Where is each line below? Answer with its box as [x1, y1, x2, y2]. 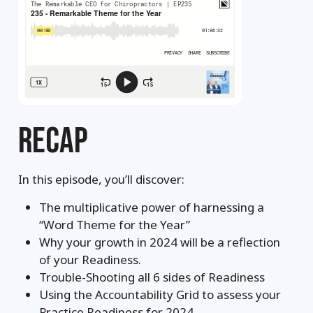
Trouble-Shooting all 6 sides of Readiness [39, 269, 268, 285]
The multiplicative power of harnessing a [39, 199, 265, 215]
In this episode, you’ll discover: [18, 171, 185, 187]
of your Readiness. [39, 252, 145, 268]
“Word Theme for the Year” [39, 217, 194, 233]
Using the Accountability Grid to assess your [39, 286, 282, 303]
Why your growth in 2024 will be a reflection [39, 234, 281, 250]
